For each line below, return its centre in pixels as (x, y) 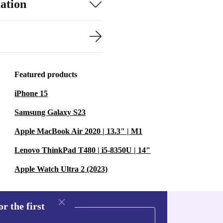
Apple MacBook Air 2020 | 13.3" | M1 (79, 131)
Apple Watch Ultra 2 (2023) (61, 169)
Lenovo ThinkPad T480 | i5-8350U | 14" (83, 150)
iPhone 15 (31, 93)
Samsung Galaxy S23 (50, 112)
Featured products (46, 74)
